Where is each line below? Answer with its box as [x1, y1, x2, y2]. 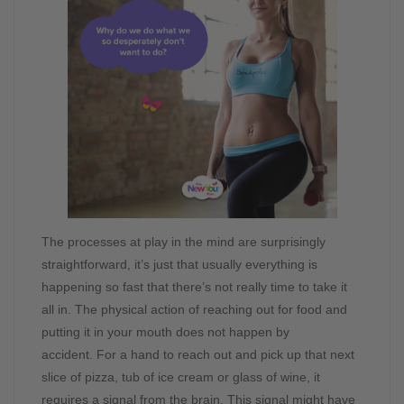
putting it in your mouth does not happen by [41, 325, 289, 340]
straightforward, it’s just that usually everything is [41, 257, 317, 272]
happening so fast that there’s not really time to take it [41, 280, 347, 295]
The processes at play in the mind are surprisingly [41, 234, 326, 250]
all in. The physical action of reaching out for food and [41, 302, 347, 317]
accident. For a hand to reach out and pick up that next [41, 347, 354, 363]
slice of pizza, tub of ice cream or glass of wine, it [41, 370, 320, 385]
